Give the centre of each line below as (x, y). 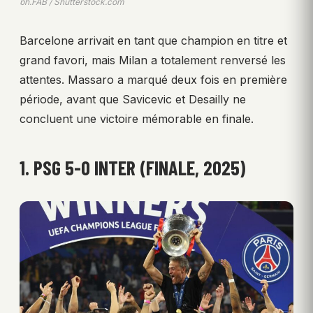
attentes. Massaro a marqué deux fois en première (153, 80)
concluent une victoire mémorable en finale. (137, 119)
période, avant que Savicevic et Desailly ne (133, 100)
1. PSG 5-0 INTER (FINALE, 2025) (132, 168)
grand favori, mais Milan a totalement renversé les (153, 60)
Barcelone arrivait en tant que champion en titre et (153, 41)
